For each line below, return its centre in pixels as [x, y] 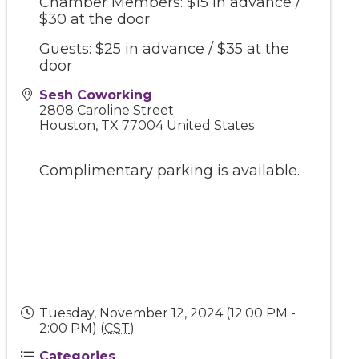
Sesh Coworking [96, 95]
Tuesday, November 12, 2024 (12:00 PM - [168, 313]
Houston [68, 125]
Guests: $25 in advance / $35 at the [165, 48]
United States [211, 125]
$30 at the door [95, 19]
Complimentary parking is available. [170, 170]
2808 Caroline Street [107, 110]
